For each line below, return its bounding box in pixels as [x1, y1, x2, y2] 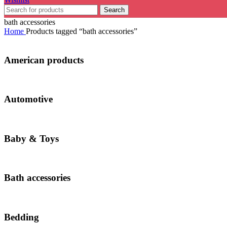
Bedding [4, 211, 39, 222]
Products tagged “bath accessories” [26, 27, 137, 36]
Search [104, 6, 125, 14]
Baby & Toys [4, 133, 59, 144]
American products [4, 54, 84, 65]
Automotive [4, 94, 53, 105]
